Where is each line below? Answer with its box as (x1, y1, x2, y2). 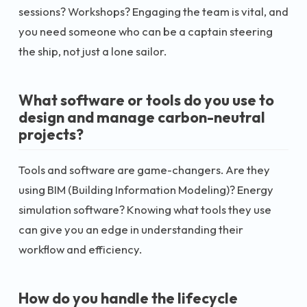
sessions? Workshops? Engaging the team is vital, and (19, 4, 288, 19)
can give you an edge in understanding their (19, 221, 243, 236)
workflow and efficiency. (19, 241, 142, 256)
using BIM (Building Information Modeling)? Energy (19, 182, 273, 197)
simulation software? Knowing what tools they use (19, 201, 271, 217)
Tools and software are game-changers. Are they (19, 162, 270, 177)
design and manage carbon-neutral (19, 108, 265, 127)
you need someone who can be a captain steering (19, 24, 273, 38)
